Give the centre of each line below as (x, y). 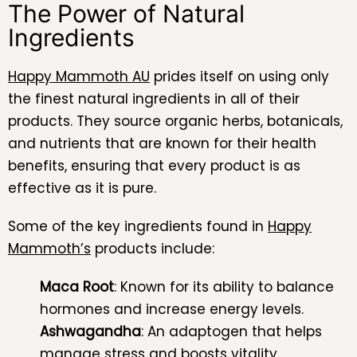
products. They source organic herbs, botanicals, (175, 121)
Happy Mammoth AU (79, 76)
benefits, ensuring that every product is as (154, 165)
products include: (153, 248)
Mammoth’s (49, 248)
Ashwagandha (90, 331)
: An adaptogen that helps (231, 331)
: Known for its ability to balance (224, 286)
